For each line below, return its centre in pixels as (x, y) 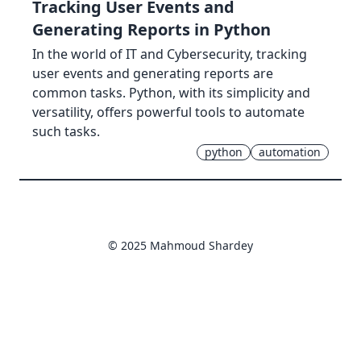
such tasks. (66, 131)
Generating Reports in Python (151, 29)
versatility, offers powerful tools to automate (168, 112)
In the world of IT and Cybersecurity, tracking (170, 54)
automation (290, 151)
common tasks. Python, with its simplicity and (171, 92)
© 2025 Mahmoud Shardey (180, 245)
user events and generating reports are (153, 73)
